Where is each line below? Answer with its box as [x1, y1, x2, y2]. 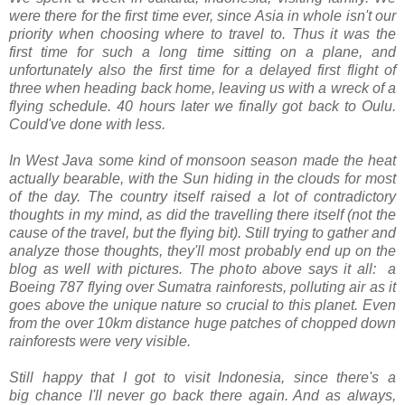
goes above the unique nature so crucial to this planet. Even [9, 297, 396, 313]
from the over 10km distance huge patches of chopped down [9, 315, 396, 331]
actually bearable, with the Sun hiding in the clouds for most [9, 170, 396, 186]
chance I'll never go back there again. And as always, [29, 387, 396, 403]
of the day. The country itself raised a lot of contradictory [9, 188, 396, 204]
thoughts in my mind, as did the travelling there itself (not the [9, 206, 396, 222]
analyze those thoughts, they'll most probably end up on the [9, 242, 396, 259]
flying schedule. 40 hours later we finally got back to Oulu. [9, 98, 396, 114]
